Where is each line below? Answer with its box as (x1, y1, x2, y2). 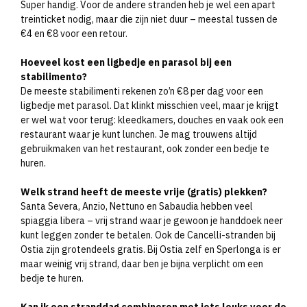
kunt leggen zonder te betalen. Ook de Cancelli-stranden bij (21, 228, 275, 241)
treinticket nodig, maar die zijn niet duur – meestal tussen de (21, 12, 278, 25)
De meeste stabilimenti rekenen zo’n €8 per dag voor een (21, 84, 263, 97)
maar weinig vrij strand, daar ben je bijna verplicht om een (21, 257, 263, 270)
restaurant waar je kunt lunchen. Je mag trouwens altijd (21, 127, 257, 140)
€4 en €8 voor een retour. (21, 27, 127, 40)
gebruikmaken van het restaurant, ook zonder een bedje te (21, 142, 269, 155)
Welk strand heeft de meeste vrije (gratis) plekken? (21, 185, 267, 198)
